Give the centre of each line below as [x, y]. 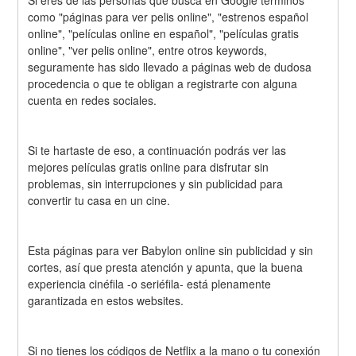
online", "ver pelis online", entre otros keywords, [148, 50]
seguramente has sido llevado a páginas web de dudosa [170, 67]
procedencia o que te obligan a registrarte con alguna [163, 84]
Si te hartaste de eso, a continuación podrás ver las [157, 150]
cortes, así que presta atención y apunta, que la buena [166, 267]
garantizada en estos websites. [106, 300]
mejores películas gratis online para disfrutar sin [149, 166]
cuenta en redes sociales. [93, 101]
